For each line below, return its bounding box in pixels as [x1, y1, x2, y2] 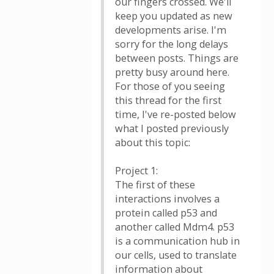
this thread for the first [115, 94, 221, 107]
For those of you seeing [115, 80, 225, 93]
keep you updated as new [115, 9, 232, 23]
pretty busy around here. [115, 65, 229, 79]
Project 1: [115, 164, 158, 177]
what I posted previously [115, 122, 229, 135]
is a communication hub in [115, 234, 240, 248]
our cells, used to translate [115, 248, 237, 262]
